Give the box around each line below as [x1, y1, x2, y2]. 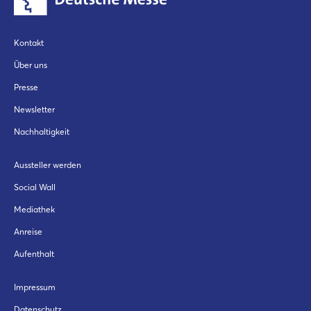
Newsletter [14, 104, 55, 115]
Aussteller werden [14, 160, 81, 171]
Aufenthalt [14, 249, 54, 260]
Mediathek [14, 204, 55, 215]
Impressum [14, 282, 56, 293]
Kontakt [14, 37, 44, 49]
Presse [14, 82, 38, 93]
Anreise [14, 226, 42, 237]
